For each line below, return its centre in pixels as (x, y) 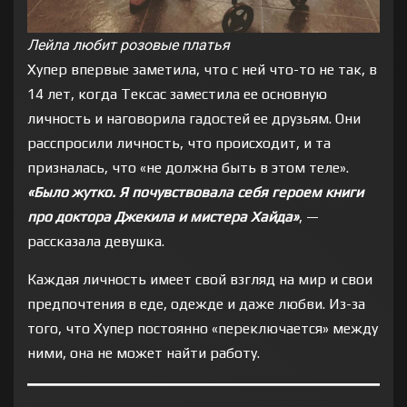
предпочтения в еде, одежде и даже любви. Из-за (196, 304)
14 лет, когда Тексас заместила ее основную (177, 94)
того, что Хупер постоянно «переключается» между (203, 329)
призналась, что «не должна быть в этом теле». (188, 168)
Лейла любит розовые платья (129, 45)
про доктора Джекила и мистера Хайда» (163, 217)
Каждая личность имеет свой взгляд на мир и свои (200, 280)
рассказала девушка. (96, 242)
